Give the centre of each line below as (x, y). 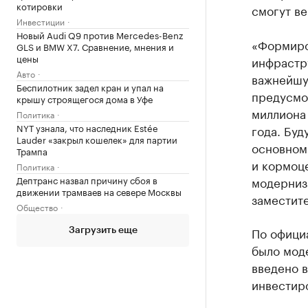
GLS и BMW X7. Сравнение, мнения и (95, 46)
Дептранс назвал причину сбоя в (87, 179)
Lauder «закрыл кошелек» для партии (97, 139)
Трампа (32, 151)
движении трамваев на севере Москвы (99, 191)
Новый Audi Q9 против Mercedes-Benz (100, 34)
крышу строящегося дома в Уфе (85, 98)
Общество (37, 207)
